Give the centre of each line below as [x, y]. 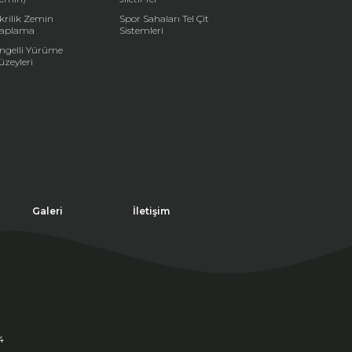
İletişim [151, 211]
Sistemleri [142, 30]
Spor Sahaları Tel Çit [165, 18]
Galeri [47, 211]
